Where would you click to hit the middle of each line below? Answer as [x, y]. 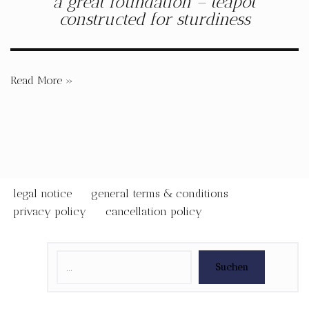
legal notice [42, 193]
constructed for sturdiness [154, 19]
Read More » [42, 80]
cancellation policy [154, 211]
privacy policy [50, 211]
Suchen [232, 267]
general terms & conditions [160, 193]
